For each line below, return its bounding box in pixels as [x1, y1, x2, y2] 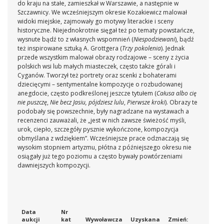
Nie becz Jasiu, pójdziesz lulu [50, 98, 124, 106]
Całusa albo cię [156, 89, 196, 97]
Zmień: [168, 215, 188, 223]
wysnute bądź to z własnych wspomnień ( [17, 35, 133, 43]
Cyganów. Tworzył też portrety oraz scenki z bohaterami [17, 71, 176, 79]
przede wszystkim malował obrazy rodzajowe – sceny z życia [17, 53, 189, 61]
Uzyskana [130, 215, 160, 223]
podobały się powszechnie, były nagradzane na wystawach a [17, 107, 189, 115]
